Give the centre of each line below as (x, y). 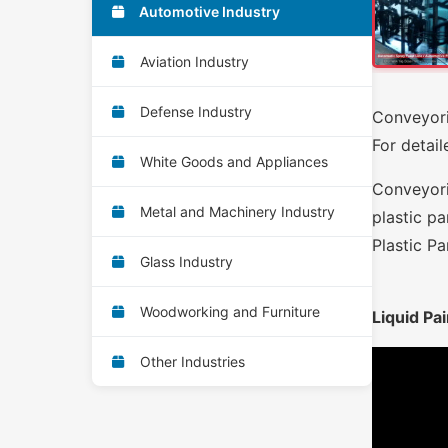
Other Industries (190, 361)
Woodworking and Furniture (228, 311)
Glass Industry (184, 261)
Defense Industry (194, 111)
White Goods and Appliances (232, 161)
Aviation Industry (192, 61)
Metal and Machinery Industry (235, 211)
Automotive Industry (208, 11)
